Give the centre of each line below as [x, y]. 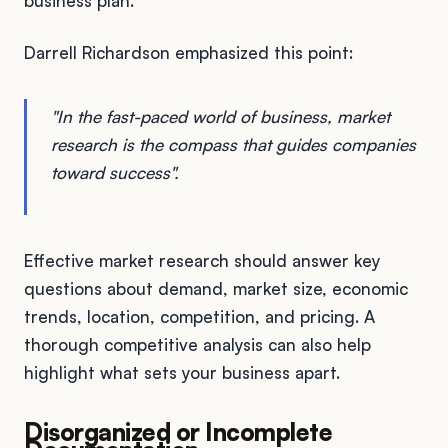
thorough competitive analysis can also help [197, 344]
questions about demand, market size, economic [216, 288]
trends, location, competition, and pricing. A [199, 316]
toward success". [115, 172]
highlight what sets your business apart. [182, 372]
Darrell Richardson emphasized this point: [188, 52]
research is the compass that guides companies [233, 144]
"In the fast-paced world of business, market [220, 116]
